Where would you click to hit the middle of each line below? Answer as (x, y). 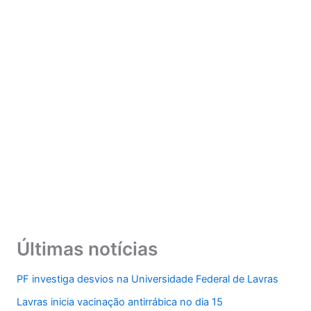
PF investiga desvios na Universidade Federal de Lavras (147, 279)
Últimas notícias (87, 248)
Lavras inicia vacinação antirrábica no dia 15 (119, 302)
